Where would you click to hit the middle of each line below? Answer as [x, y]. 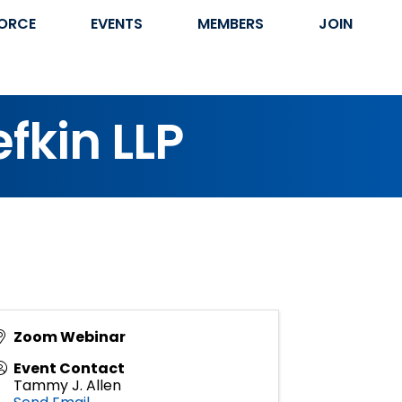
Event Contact [70, 369]
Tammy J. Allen [68, 386]
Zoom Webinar [70, 337]
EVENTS [116, 24]
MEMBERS [230, 24]
